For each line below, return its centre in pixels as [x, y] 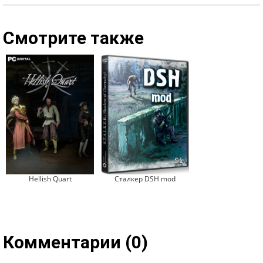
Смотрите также [73, 38]
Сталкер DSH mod [145, 179]
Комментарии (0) [75, 242]
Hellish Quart [50, 179]
